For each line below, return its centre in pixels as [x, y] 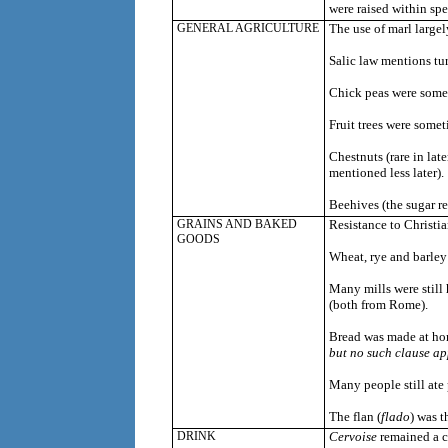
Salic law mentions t [383, 61]
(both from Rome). [378, 305]
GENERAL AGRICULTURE [247, 28]
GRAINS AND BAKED [236, 224]
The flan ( [354, 417]
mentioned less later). [386, 173]
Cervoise [354, 437]
